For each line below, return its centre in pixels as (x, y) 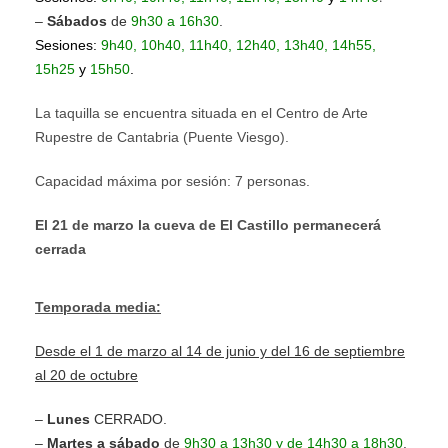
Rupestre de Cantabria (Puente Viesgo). (162, 136)
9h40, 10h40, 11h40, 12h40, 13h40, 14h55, (238, 44)
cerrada (60, 248)
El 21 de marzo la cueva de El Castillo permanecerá (208, 224)
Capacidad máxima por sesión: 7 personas (170, 180)
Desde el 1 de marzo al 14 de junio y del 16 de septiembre (220, 350)
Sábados (77, 20)
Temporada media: (98, 306)
